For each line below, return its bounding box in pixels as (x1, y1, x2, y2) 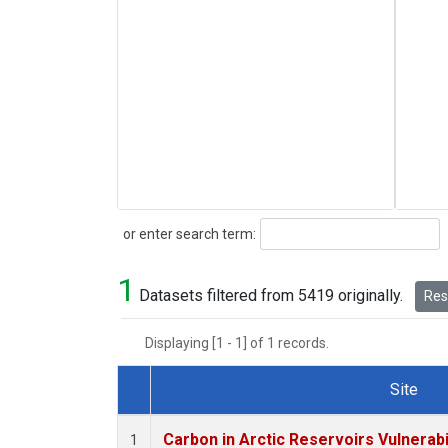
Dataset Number (133, 403, 247, 423)
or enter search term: (117, 225, 256, 242)
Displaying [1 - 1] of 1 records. (145, 335, 341, 352)
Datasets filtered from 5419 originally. (135, 286, 407, 306)
